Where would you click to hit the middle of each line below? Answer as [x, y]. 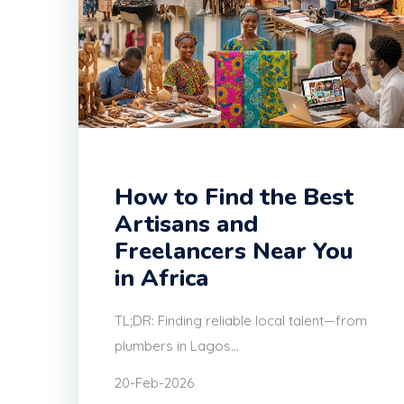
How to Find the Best [234, 197]
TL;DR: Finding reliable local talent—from [241, 321]
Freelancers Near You [234, 252]
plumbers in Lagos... [177, 346]
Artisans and [186, 225]
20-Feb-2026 [154, 383]
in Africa [161, 279]
